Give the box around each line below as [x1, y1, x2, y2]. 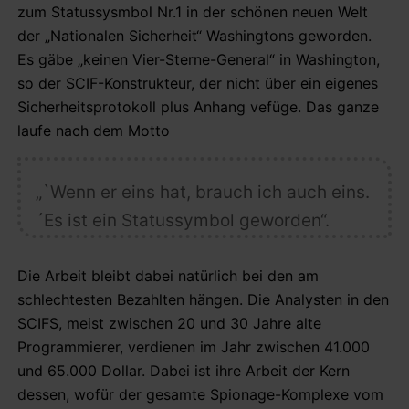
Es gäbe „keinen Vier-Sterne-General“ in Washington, [17, 49, 380, 68]
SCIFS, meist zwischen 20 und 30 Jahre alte [17, 313, 321, 332]
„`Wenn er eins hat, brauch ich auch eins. [35, 181, 370, 203]
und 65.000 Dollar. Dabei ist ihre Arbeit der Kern [17, 361, 350, 380]
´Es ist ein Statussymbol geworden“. [35, 209, 330, 231]
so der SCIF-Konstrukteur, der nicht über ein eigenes [17, 73, 378, 92]
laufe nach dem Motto [17, 121, 170, 140]
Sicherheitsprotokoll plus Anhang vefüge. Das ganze [17, 97, 379, 116]
